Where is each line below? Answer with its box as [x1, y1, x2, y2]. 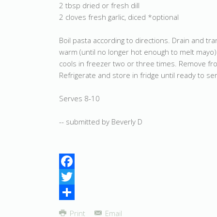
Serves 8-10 [59, 93, 100, 103]
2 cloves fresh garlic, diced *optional [59, 12, 179, 22]
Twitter [59, 187, 81, 197]
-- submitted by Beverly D [59, 117, 142, 126]
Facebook [59, 172, 91, 182]
